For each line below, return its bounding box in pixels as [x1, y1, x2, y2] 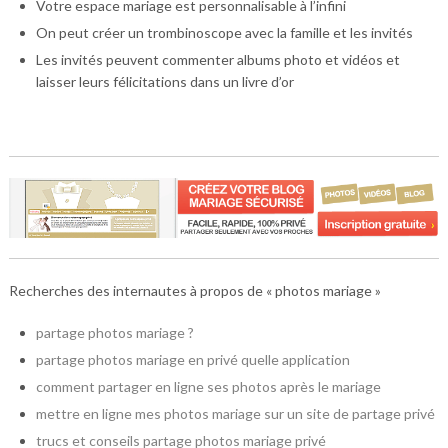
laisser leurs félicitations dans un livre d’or [35, 73, 294, 91]
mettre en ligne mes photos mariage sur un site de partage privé [35, 405, 435, 423]
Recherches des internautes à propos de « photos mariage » [8, 282, 381, 300]
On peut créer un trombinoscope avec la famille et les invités [35, 24, 413, 42]
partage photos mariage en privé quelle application [35, 351, 350, 369]
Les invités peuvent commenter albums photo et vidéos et [35, 51, 400, 69]
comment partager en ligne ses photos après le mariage [35, 378, 381, 396]
